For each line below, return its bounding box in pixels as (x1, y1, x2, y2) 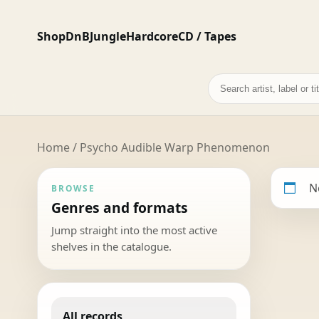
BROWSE (51, 182, 95, 194)
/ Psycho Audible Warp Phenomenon (70, 139, 270, 155)
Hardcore (126, 28, 178, 44)
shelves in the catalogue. (51, 239, 172, 253)
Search (207, 73, 244, 90)
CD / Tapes (178, 28, 236, 44)
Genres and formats (51, 197, 189, 217)
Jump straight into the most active (51, 222, 218, 237)
